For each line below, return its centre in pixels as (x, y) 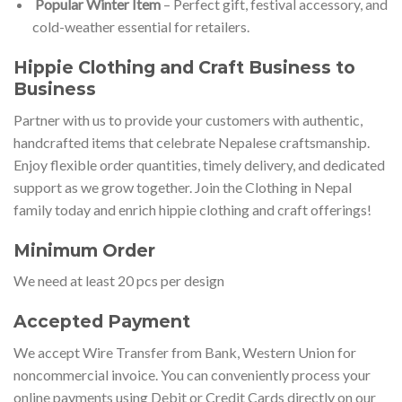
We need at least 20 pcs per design (119, 281)
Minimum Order (87, 250)
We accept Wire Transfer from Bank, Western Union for (185, 352)
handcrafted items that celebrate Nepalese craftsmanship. (192, 142)
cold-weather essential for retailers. (140, 27)
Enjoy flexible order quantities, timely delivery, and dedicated (199, 164)
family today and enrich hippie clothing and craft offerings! (192, 209)
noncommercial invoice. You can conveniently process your (192, 374)
